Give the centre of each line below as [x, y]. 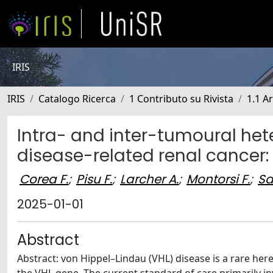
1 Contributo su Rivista [181, 99]
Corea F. [44, 179]
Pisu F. [94, 179]
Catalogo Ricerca [77, 99]
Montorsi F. [218, 179]
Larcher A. [149, 179]
